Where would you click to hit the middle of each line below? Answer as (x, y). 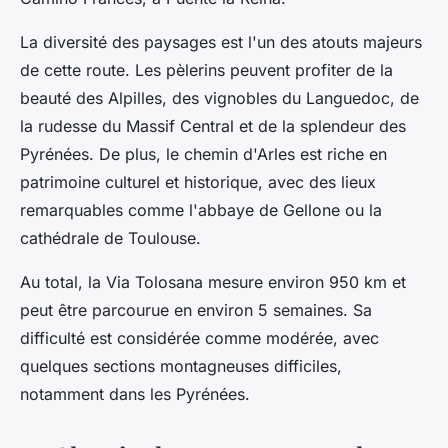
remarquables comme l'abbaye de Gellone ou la (201, 210)
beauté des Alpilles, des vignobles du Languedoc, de (219, 98)
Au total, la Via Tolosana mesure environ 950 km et (213, 282)
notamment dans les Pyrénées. (135, 394)
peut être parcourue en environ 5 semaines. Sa (196, 310)
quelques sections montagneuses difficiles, (181, 366)
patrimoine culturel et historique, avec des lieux (198, 182)
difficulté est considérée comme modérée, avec (199, 338)
